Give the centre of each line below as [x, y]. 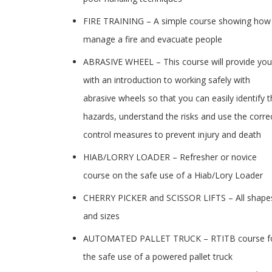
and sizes [101, 216]
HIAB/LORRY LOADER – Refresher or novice [170, 157]
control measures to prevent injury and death [172, 134]
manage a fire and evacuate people [153, 39]
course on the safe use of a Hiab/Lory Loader [173, 175]
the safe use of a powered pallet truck [158, 257]
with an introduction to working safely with [167, 80]
